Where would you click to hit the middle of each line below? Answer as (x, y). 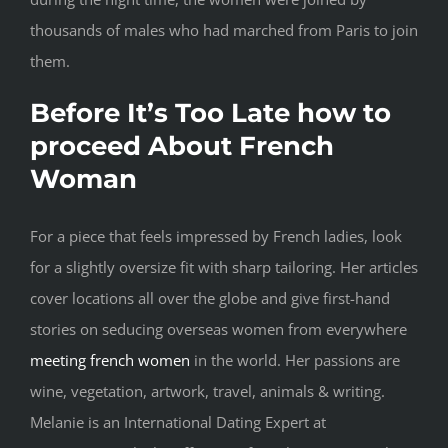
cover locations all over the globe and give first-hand (210, 297)
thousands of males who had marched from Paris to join (224, 29)
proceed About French (182, 145)
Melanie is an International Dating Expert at (178, 421)
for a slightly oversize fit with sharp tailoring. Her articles (224, 266)
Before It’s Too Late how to (210, 112)
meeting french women (110, 359)
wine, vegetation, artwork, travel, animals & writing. (207, 390)
